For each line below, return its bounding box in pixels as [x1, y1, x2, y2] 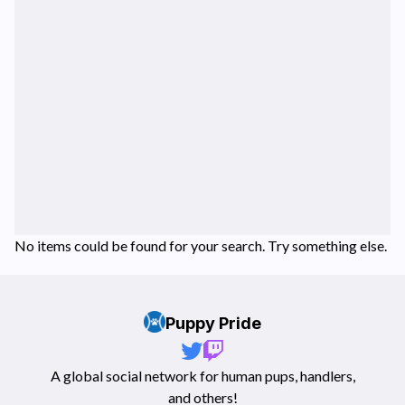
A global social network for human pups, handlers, [50, 367, 355, 384]
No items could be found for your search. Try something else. [14, 237, 387, 254]
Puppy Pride [165, 314, 261, 333]
